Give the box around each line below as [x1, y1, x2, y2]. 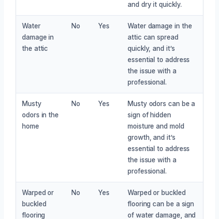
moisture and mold [128, 122, 184, 130]
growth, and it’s [128, 133, 175, 141]
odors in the [22, 110, 59, 119]
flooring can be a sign [128, 199, 195, 208]
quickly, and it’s [128, 44, 175, 52]
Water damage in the [128, 22, 192, 30]
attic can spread [128, 33, 178, 41]
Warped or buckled [128, 188, 186, 197]
